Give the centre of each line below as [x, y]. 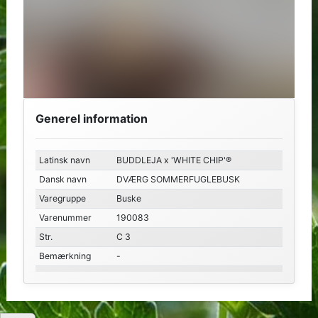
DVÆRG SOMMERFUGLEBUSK [178, 180]
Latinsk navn [64, 160]
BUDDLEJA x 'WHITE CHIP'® [174, 160]
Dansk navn [62, 180]
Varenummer [65, 218]
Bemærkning [65, 256]
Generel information [91, 119]
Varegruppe [62, 199]
